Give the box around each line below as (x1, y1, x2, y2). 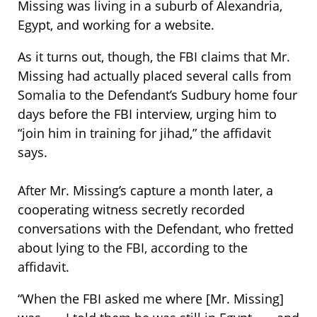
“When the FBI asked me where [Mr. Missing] (18, 290, 284, 308)
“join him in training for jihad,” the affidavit (18, 125, 271, 142)
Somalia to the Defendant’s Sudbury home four (18, 86, 297, 104)
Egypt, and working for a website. (18, 16, 214, 34)
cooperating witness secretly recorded (18, 201, 245, 219)
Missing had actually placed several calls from (18, 67, 292, 85)
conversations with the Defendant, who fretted (18, 220, 294, 238)
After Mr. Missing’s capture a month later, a (18, 182, 273, 200)
